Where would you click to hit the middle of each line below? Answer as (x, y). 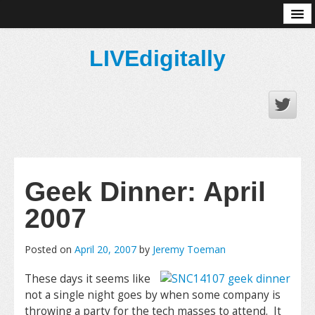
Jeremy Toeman (189, 249)
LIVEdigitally (157, 58)
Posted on (50, 249)
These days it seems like (88, 279)
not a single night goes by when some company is (153, 295)
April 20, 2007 (105, 249)
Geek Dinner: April (145, 192)
